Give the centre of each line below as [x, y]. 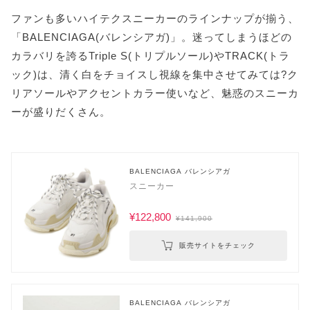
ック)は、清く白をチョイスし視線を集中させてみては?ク [155, 75]
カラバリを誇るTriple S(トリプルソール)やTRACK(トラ [151, 56]
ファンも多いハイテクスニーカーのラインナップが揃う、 [155, 19]
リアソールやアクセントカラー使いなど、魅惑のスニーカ [155, 93]
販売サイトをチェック [217, 246]
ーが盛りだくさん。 [61, 112]
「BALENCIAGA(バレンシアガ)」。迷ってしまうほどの [152, 37]
